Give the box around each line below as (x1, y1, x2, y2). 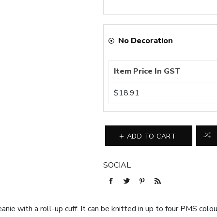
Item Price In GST (114, 66, 181, 77)
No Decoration (118, 35, 173, 46)
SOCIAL (103, 160, 131, 171)
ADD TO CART (126, 131, 176, 141)
